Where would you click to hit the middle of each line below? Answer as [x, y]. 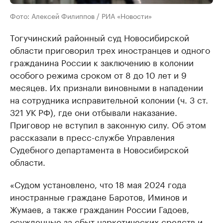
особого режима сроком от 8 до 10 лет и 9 [98, 74]
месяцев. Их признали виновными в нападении [107, 87]
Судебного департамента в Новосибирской [99, 149]
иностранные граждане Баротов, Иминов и [99, 196]
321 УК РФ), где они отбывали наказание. [94, 112]
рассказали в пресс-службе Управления [92, 137]
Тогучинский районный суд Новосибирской [100, 37]
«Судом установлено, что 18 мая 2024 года [98, 184]
